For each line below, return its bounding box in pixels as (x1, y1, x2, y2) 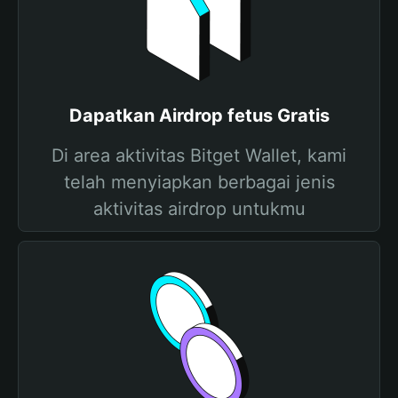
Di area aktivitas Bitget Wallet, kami (52, 145, 346, 166)
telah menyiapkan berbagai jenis (63, 171, 335, 193)
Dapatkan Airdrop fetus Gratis (68, 105, 330, 126)
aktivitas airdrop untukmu (92, 198, 306, 219)
